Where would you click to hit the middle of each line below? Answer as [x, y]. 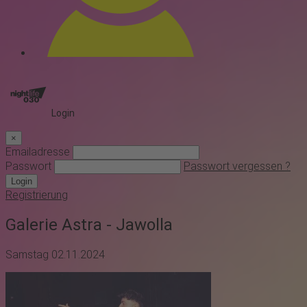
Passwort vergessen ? [237, 167]
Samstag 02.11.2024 [55, 255]
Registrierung [37, 195]
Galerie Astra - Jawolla [89, 225]
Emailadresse [38, 152]
